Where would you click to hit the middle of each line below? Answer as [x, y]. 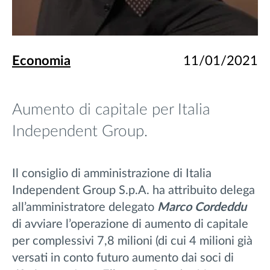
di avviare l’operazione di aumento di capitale [130, 224]
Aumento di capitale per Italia [111, 110]
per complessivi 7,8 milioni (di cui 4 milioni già [132, 241]
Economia [41, 61]
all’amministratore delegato [85, 208]
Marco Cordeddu [202, 208]
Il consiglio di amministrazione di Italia [112, 174]
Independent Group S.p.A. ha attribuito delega [133, 191]
